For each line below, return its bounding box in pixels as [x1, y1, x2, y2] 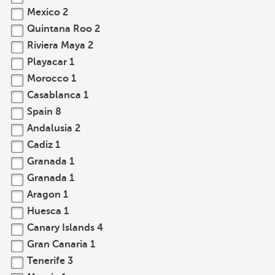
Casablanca [25, 90, 83, 101]
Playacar [25, 56, 69, 68]
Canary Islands [25, 222, 97, 233]
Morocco [25, 73, 71, 84]
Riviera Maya [25, 40, 88, 51]
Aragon [25, 189, 63, 200]
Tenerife [25, 255, 68, 266]
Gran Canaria [25, 239, 90, 250]
